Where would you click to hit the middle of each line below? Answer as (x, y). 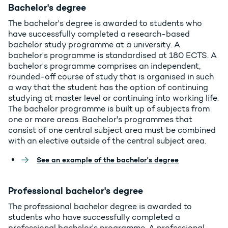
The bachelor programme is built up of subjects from (109, 109)
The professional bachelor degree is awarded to (100, 207)
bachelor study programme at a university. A (94, 45)
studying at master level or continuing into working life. (113, 98)
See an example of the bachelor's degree (108, 160)
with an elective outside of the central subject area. (108, 141)
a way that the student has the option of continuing (108, 88)
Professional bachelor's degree (76, 191)
